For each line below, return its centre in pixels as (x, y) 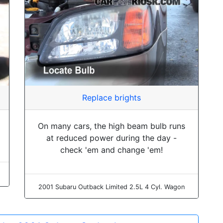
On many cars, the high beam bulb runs (111, 126)
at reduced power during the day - (111, 138)
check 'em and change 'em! (111, 150)
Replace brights (111, 97)
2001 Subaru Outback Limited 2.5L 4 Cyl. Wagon (111, 187)
